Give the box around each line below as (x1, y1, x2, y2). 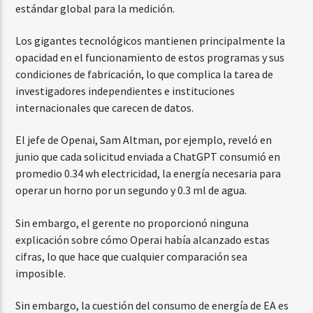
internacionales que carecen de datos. (15, 101, 194, 115)
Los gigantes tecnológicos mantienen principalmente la (15, 34, 286, 48)
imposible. (15, 265, 66, 280)
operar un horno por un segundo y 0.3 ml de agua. (15, 183, 247, 198)
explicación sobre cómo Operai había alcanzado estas (15, 232, 270, 247)
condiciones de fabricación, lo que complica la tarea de (15, 67, 274, 82)
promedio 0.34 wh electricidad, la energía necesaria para (15, 166, 282, 181)
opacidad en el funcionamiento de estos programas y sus (15, 50, 285, 65)
